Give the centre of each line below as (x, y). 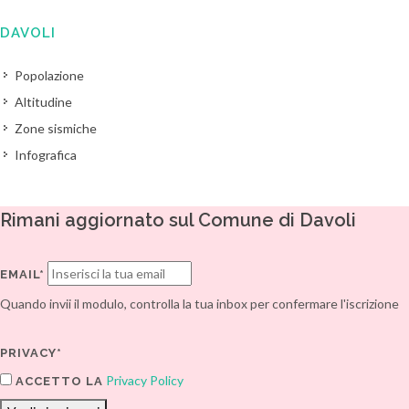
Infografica (46, 155)
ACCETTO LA (58, 381)
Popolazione (49, 75)
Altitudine (43, 102)
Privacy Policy (145, 380)
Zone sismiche (56, 128)
